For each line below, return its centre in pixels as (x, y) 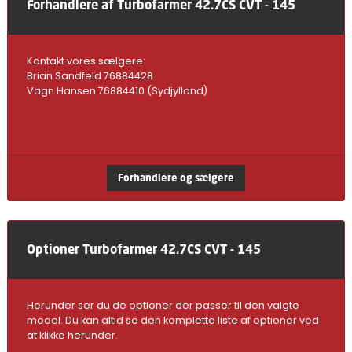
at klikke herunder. (72, 335)
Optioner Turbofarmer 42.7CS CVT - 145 (143, 249)
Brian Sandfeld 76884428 (90, 75)
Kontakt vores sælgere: (86, 60)
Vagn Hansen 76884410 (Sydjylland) (117, 90)
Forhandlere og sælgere (176, 178)
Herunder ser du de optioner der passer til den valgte (163, 305)
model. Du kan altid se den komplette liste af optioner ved (172, 320)
